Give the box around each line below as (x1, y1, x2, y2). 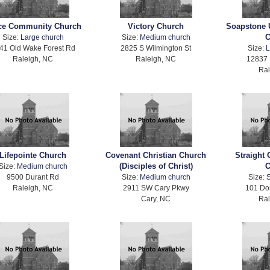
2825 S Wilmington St (121, 44, 192, 52)
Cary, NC (141, 195, 171, 203)
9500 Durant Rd (7, 173, 60, 181)
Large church (20, 33, 64, 42)
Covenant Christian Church (105, 151, 207, 160)
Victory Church (128, 22, 184, 31)
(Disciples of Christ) (119, 162, 193, 171)
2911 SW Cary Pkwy (122, 184, 189, 192)
